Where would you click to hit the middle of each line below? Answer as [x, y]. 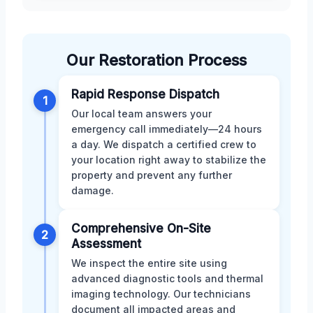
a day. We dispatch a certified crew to [164, 144]
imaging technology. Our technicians [161, 293]
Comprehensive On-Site [141, 228]
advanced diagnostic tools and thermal [167, 278]
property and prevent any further [152, 175]
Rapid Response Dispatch [145, 94]
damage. [93, 190]
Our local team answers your [141, 113]
